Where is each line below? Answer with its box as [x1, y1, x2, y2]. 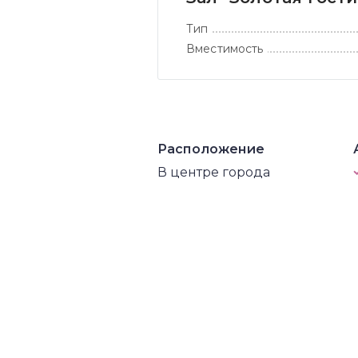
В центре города [157, 165, 270, 180]
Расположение [157, 141, 265, 157]
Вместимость [186, 42, 264, 56]
